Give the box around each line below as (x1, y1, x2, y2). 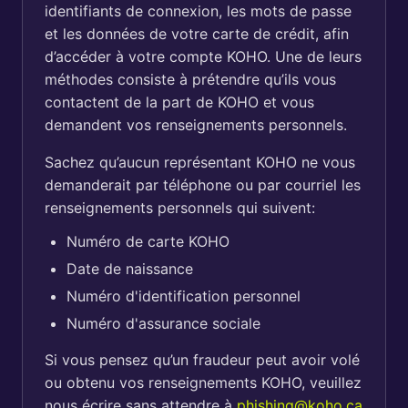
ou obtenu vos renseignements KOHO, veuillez (45, 373, 362, 392)
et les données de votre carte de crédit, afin (45, 25, 349, 43)
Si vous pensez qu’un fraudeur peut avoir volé (45, 351, 360, 369)
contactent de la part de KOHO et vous (45, 93, 314, 111)
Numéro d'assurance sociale (66, 314, 260, 332)
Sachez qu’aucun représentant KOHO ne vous (45, 153, 355, 171)
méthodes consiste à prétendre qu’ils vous (45, 70, 336, 88)
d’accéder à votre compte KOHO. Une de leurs (45, 47, 362, 66)
